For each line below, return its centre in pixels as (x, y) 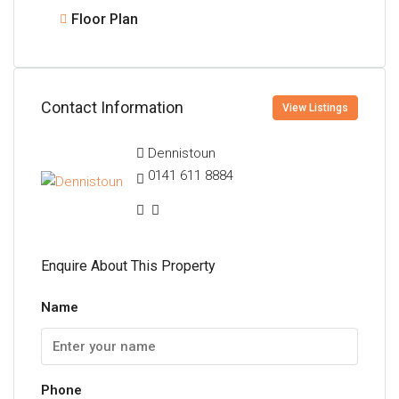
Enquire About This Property (128, 265)
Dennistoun (182, 153)
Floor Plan (105, 19)
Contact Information (112, 107)
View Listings (315, 107)
